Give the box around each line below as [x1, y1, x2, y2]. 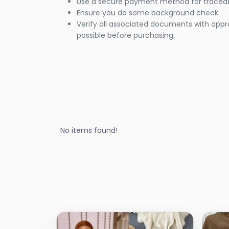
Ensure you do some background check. [77, 8, 220, 18]
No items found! [60, 125, 118, 136]
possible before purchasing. [77, 30, 175, 41]
